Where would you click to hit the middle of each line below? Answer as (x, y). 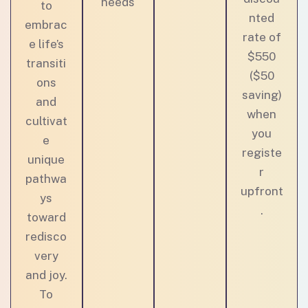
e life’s (46, 44)
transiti (46, 63)
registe (262, 153)
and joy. (46, 275)
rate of (262, 37)
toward (46, 217)
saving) (262, 95)
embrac (46, 25)
